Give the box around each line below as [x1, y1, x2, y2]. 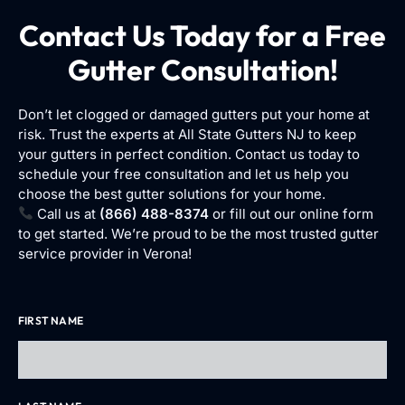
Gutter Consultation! [67, 51, 338, 88]
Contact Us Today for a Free [19, 16, 386, 53]
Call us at [33, 204, 100, 222]
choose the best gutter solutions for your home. [18, 184, 325, 202]
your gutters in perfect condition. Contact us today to [18, 145, 360, 163]
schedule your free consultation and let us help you [18, 165, 349, 183]
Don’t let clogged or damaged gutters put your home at [18, 105, 370, 123]
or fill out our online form [209, 204, 374, 222]
